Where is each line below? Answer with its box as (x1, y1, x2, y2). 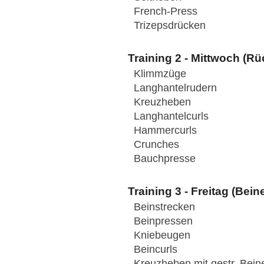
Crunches (134, 138, 179, 150)
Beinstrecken (134, 201, 195, 213)
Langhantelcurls (134, 110, 209, 122)
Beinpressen (134, 215, 193, 227)
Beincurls (134, 243, 177, 256)
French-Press (134, 5, 197, 17)
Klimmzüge (134, 68, 186, 80)
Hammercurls (134, 124, 197, 136)
